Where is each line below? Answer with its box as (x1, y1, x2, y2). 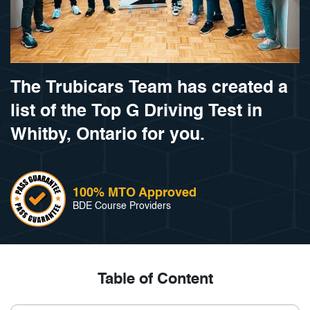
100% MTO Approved (73, 186, 197, 199)
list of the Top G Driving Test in (10, 103, 262, 121)
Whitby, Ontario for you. (10, 127, 205, 145)
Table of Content (97, 271, 213, 287)
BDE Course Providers (73, 201, 171, 211)
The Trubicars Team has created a (10, 80, 288, 98)
